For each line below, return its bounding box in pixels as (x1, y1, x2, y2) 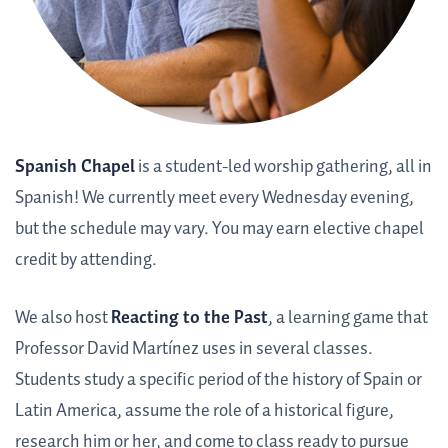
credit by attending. (15, 246, 157, 275)
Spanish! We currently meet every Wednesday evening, (15, 184, 414, 213)
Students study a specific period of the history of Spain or (15, 366, 422, 395)
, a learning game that (268, 304, 428, 333)
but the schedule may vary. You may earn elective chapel (15, 215, 424, 244)
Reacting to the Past (111, 304, 268, 333)
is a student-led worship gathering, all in (135, 153, 432, 182)
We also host (15, 304, 111, 333)
